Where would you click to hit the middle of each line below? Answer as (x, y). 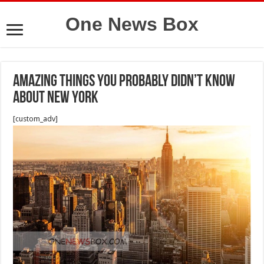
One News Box (132, 24)
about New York (56, 98)
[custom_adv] (36, 119)
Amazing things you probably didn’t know (124, 82)
